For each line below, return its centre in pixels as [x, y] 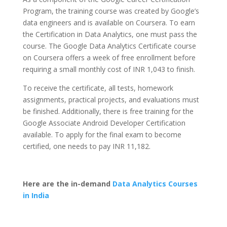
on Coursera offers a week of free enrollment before [109, 58]
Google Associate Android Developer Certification [104, 123]
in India [36, 196]
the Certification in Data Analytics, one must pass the [110, 34]
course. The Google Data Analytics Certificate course [109, 46]
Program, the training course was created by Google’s [111, 11]
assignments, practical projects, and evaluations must [111, 100]
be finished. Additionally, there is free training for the [108, 111]
